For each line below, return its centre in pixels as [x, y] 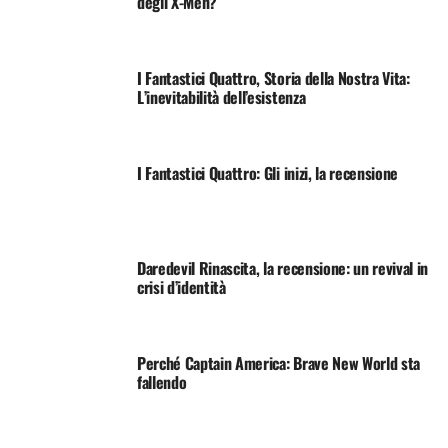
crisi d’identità [181, 286]
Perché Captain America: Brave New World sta [278, 362]
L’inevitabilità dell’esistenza [221, 96]
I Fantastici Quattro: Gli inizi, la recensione [267, 172]
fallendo [161, 381]
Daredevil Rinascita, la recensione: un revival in [282, 267]
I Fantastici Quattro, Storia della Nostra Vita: [273, 77]
